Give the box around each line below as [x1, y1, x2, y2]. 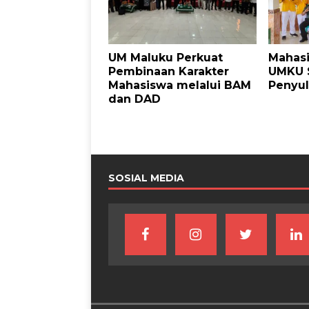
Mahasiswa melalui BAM [108, 78, 251, 92]
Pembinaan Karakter [108, 64, 229, 78]
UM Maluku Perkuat [108, 50, 223, 64]
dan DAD [108, 92, 161, 106]
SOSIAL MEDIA [108, 171, 184, 184]
